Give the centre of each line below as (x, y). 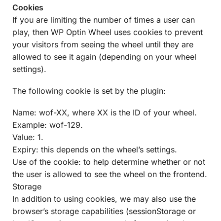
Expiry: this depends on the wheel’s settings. (95, 150)
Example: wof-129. (48, 125)
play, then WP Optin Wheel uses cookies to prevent (108, 32)
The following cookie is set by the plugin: (89, 91)
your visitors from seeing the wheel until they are (103, 44)
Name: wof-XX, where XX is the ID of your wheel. (105, 113)
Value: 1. (28, 137)
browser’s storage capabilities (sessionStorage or (104, 211)
